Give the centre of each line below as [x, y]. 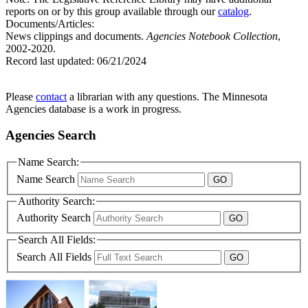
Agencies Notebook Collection [212, 36]
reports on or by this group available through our [112, 11]
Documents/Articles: [50, 23]
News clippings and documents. [76, 36]
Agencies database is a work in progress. [93, 109]
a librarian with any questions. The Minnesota [167, 96]
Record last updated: [50, 60]
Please [21, 96]
